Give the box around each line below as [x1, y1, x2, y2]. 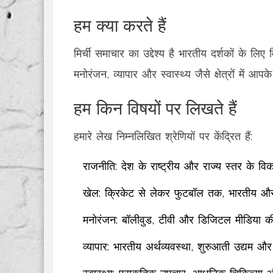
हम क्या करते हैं [74, 12, 166, 37]
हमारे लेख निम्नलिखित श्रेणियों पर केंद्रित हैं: [74, 130, 252, 143]
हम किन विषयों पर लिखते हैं [74, 94, 237, 119]
